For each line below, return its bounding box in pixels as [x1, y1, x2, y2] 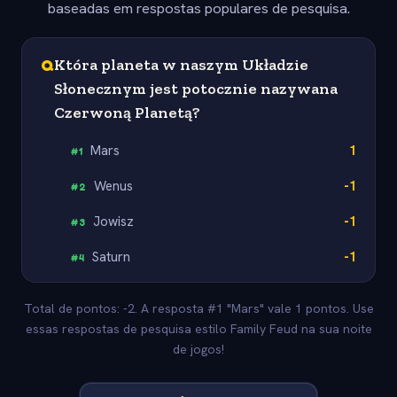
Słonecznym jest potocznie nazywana [54, 78, 338, 98]
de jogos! [173, 341, 224, 358]
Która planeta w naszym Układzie [54, 54, 308, 74]
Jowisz [93, 212, 135, 230]
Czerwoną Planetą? [54, 102, 200, 122]
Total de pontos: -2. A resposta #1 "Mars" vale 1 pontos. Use [23, 300, 374, 317]
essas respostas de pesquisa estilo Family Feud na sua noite [25, 321, 372, 338]
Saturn [92, 247, 131, 266]
